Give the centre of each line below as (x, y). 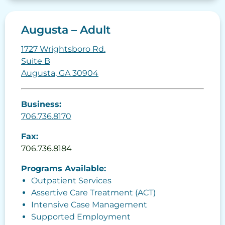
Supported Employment (81, 217)
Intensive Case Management (89, 205)
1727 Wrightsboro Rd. (63, 49)
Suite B (36, 61)
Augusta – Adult (66, 30)
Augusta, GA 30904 (60, 73)
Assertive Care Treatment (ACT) (93, 193)
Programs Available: (64, 169)
